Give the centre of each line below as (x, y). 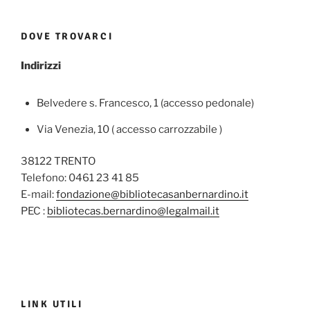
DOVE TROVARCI (67, 36)
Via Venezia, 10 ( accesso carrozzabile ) (129, 129)
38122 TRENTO (58, 162)
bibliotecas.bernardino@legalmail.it (133, 211)
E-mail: (38, 195)
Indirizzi (41, 65)
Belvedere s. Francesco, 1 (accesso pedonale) (145, 103)
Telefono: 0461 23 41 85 (80, 178)
